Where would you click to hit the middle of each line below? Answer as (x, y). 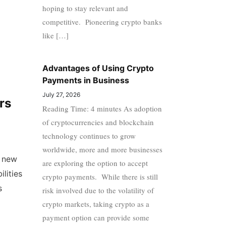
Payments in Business (86, 80)
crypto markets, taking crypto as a (96, 204)
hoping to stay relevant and (85, 8)
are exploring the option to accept (95, 163)
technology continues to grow (89, 135)
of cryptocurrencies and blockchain (98, 122)
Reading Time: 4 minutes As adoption (102, 108)
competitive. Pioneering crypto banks (102, 21)
